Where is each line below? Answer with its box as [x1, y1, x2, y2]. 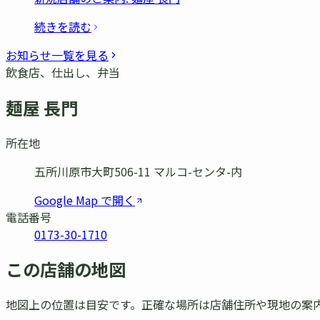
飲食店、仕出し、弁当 [6, 63, 120, 81]
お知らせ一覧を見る [6, 46, 109, 64]
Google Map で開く [34, 191, 135, 209]
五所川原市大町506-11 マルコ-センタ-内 [34, 162, 242, 180]
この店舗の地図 [6, 256, 126, 282]
